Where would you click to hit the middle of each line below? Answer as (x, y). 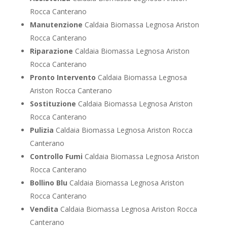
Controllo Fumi (56, 156)
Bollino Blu (48, 182)
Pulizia (42, 130)
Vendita (44, 209)
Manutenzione (56, 24)
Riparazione (51, 51)
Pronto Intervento (63, 77)
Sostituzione (53, 103)
